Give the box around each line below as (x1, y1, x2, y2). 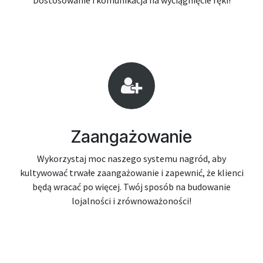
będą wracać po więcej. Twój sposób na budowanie (32, 181, 231, 193)
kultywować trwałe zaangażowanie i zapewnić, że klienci (19, 167, 244, 178)
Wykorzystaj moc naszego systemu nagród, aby (37, 153, 226, 164)
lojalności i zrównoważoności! (72, 195, 191, 207)
